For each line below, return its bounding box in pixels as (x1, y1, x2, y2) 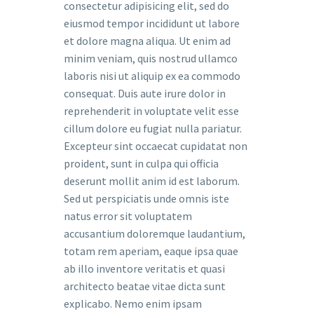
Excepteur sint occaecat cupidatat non (64, 139, 247, 153)
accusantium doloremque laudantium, (64, 226, 245, 240)
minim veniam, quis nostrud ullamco (64, 51, 238, 65)
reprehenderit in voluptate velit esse (64, 104, 239, 118)
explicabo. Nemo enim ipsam (64, 296, 202, 310)
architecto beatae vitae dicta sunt (64, 279, 226, 293)
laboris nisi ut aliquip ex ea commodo (64, 69, 240, 83)
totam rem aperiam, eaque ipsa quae (64, 244, 238, 258)
